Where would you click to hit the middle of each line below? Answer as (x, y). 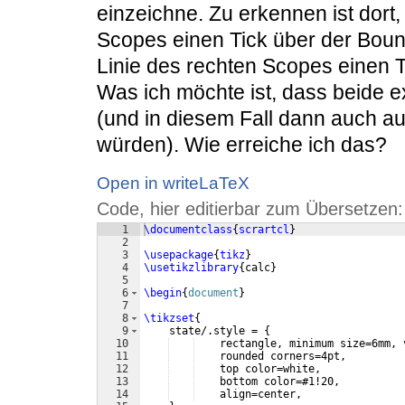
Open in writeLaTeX (173, 184)
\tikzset (169, 319)
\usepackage (179, 255)
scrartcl (264, 230)
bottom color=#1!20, (270, 382)
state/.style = (204, 331)
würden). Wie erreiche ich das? (242, 145)
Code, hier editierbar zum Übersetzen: (250, 209)
